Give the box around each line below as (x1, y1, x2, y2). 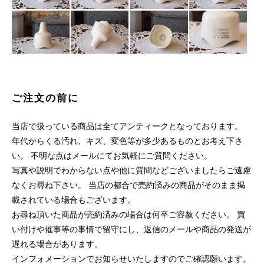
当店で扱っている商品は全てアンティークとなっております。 (12, 121, 243, 131)
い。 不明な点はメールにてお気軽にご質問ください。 (12, 150, 212, 161)
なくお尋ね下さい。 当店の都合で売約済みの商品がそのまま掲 (12, 180, 245, 190)
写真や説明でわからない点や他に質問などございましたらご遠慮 (12, 165, 251, 176)
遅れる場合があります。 (12, 239, 103, 249)
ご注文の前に (12, 92, 79, 104)
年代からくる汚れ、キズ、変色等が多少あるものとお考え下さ (12, 136, 243, 146)
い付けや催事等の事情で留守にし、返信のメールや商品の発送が (12, 224, 251, 235)
